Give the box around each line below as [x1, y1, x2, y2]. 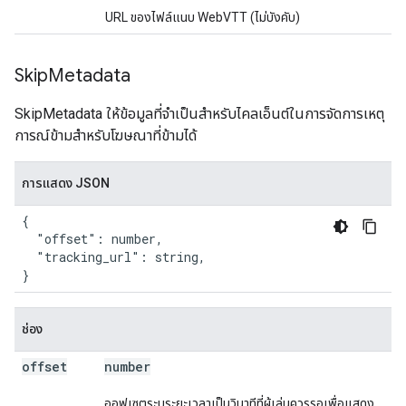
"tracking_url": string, [22, 248, 206, 266]
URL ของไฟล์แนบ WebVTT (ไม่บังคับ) [105, 10, 300, 24]
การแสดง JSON [22, 176, 110, 190]
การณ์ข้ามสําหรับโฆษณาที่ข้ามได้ [14, 127, 197, 144]
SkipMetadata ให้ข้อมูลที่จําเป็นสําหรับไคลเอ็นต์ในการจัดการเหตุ [14, 105, 384, 122]
